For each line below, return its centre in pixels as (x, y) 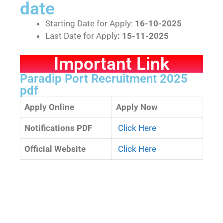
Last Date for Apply (81, 36)
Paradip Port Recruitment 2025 (104, 78)
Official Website (55, 149)
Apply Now (137, 107)
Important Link (111, 64)
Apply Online (49, 107)
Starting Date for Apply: (89, 23)
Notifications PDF (58, 128)
